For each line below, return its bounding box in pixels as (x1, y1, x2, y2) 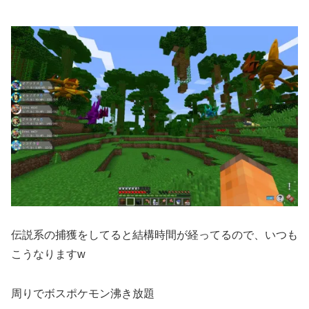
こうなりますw (11, 248, 86, 261)
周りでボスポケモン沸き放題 (11, 288, 154, 300)
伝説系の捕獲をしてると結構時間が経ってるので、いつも (11, 229, 298, 241)
